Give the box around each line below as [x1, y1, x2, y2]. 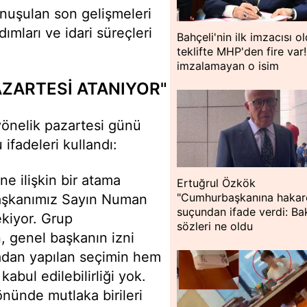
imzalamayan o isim [177, 59, 280, 73]
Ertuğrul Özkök [177, 176, 256, 191]
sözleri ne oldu [177, 219, 254, 234]
